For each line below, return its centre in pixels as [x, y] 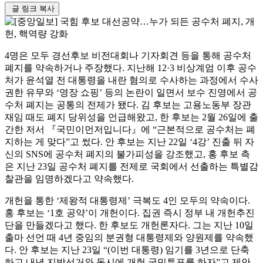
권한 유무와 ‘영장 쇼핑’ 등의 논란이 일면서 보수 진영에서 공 [131, 92]
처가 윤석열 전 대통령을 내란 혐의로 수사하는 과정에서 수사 [131, 80]
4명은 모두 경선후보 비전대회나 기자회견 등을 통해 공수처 [128, 55]
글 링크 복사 [32, 8]
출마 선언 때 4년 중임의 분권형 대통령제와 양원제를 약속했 [129, 237]
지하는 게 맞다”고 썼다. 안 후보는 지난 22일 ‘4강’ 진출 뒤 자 [129, 141]
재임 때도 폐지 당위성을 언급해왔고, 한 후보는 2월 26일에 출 [131, 117]
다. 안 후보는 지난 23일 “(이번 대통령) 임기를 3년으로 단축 [127, 249]
